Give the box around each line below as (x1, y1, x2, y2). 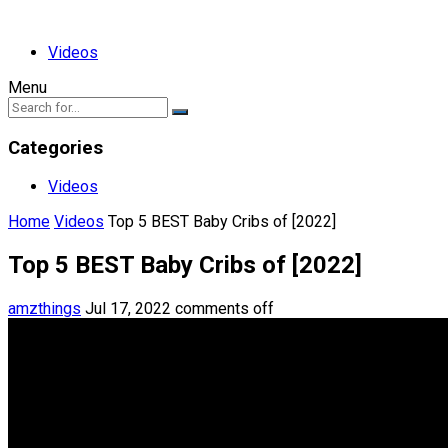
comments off (175, 299, 274, 319)
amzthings (8, 299, 81, 319)
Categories (8, 136, 103, 159)
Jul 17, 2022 (85, 299, 171, 319)
